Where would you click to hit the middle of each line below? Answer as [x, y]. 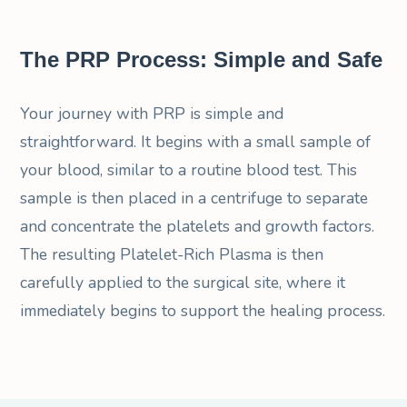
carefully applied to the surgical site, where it [183, 282]
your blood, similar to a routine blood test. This [189, 169]
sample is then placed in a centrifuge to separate [194, 198]
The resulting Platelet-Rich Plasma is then [172, 254]
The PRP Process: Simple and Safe [202, 59]
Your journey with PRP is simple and [152, 113]
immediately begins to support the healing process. [203, 310]
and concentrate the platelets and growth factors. [198, 226]
